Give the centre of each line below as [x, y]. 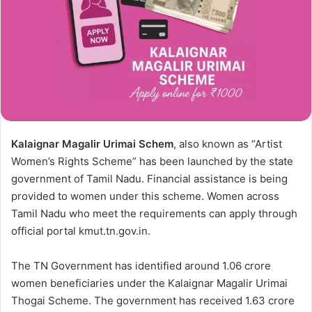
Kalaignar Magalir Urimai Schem [92, 143]
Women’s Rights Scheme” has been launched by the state [152, 161]
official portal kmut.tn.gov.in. [81, 231]
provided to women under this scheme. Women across [145, 196]
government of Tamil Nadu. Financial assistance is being [149, 178]
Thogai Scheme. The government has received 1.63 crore [153, 300]
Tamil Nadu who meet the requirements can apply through [154, 213]
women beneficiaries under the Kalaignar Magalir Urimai [149, 283]
